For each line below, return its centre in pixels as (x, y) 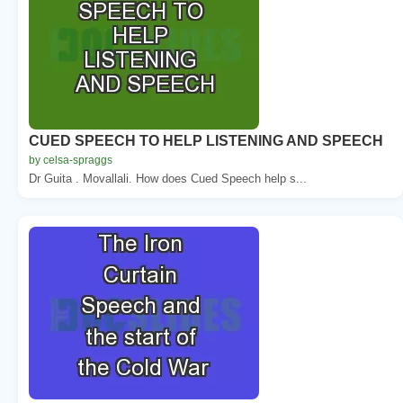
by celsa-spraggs (71, 160)
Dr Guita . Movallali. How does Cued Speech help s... (168, 178)
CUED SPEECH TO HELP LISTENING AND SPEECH (206, 140)
